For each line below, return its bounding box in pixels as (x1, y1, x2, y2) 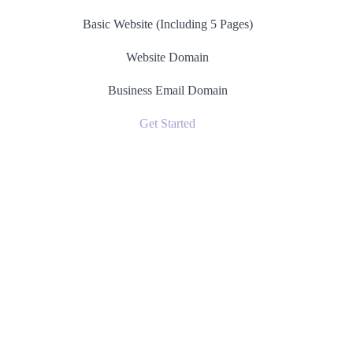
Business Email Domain (107, 84, 228, 97)
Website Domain (126, 50, 210, 64)
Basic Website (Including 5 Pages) (82, 17, 253, 31)
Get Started (139, 117, 196, 130)
